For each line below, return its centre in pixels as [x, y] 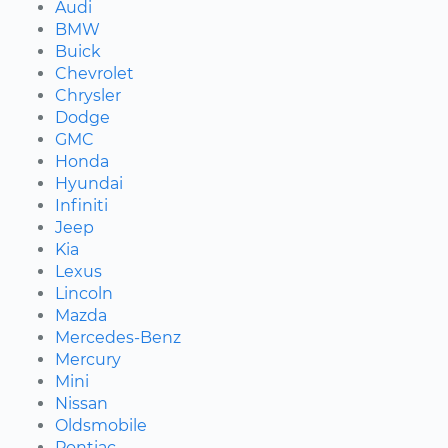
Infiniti [81, 205]
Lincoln [84, 293]
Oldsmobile [101, 425]
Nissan [81, 403]
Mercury [88, 359]
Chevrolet [94, 73]
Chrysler [88, 95]
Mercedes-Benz [118, 337]
